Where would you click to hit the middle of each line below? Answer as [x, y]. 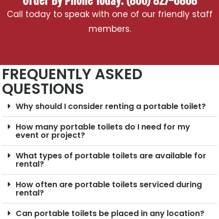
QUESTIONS [43, 89]
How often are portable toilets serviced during [109, 185]
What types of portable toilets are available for [111, 156]
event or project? [51, 135]
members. [109, 29]
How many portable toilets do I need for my [103, 127]
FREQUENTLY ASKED [72, 75]
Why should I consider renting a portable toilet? [111, 107]
